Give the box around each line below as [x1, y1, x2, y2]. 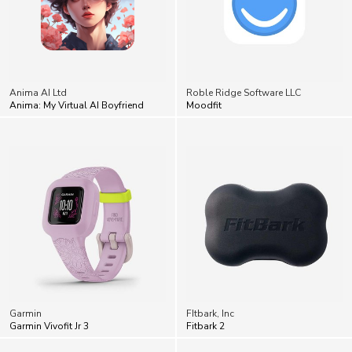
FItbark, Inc [186, 306, 234, 320]
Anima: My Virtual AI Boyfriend [9, 98, 144, 112]
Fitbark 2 [186, 319, 225, 332]
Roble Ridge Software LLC [186, 86, 301, 99]
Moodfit [186, 98, 222, 112]
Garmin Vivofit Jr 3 [9, 319, 89, 332]
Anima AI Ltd [9, 86, 67, 99]
